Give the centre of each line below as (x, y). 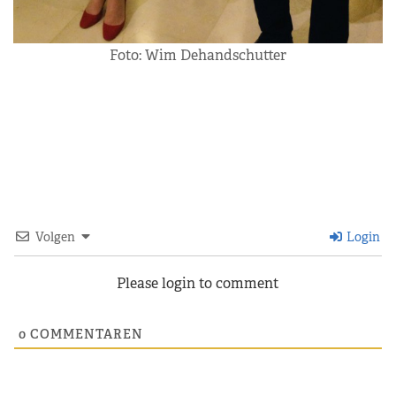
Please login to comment (198, 283)
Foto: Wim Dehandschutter (198, 55)
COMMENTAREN (85, 334)
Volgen (55, 236)
